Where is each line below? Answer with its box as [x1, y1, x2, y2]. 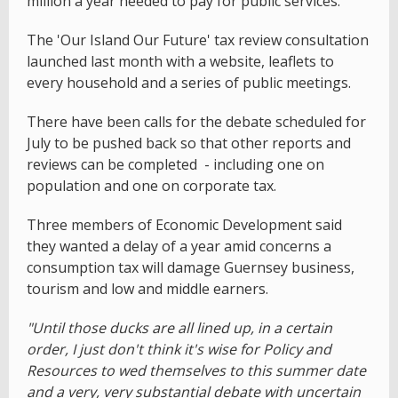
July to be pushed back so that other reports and [27, 132, 351, 153]
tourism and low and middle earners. [27, 278, 268, 298]
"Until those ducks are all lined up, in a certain [27, 317, 332, 338]
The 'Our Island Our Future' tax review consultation [27, 29, 369, 50]
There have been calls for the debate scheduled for [27, 111, 366, 131]
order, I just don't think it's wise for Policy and [27, 338, 331, 359]
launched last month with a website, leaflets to [27, 51, 334, 71]
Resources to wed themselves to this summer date [27, 360, 366, 380]
